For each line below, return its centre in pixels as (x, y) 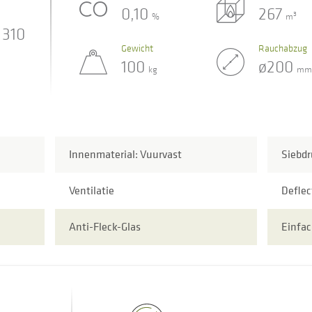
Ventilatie (91, 190)
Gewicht (137, 48)
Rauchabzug (282, 48)
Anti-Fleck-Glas (104, 227)
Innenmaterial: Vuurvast (125, 154)
